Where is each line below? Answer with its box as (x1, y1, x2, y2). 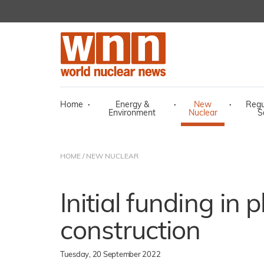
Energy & (115, 101, 149, 110)
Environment (108, 109, 156, 118)
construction (60, 220, 201, 246)
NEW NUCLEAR (86, 153, 138, 160)
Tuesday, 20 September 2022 (60, 251, 161, 259)
